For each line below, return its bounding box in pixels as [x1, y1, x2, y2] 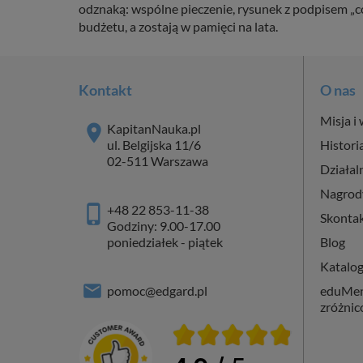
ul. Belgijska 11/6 [107, 136, 201, 152]
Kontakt [79, 80, 132, 99]
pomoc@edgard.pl [107, 282, 207, 298]
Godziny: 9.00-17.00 [107, 217, 220, 233]
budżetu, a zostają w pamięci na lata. [79, 18, 278, 34]
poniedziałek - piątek [107, 233, 223, 250]
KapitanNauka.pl [107, 120, 201, 136]
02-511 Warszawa [107, 152, 208, 169]
